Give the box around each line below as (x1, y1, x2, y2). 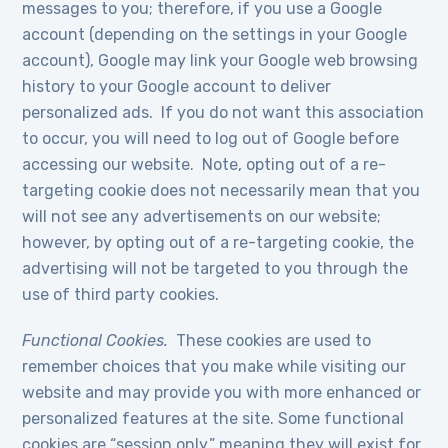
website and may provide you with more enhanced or (22, 383, 422, 402)
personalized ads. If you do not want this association (22, 103, 425, 122)
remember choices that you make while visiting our (22, 357, 407, 376)
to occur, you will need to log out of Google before (22, 129, 400, 148)
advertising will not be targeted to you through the (22, 259, 409, 278)
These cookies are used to (176, 331, 372, 350)
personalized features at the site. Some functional (22, 409, 405, 428)
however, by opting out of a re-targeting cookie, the (22, 233, 415, 252)
